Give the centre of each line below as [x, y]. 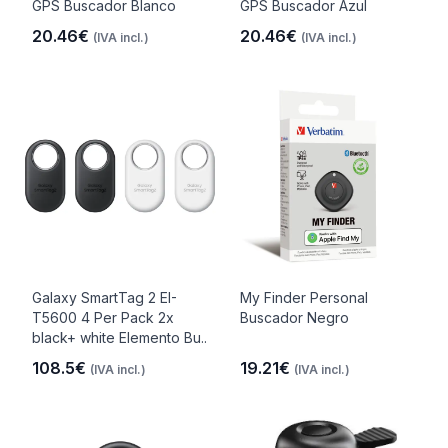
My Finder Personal [304, 297]
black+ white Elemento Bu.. [119, 337]
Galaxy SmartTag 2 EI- [104, 297]
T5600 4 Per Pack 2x [103, 317]
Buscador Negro [294, 317]
